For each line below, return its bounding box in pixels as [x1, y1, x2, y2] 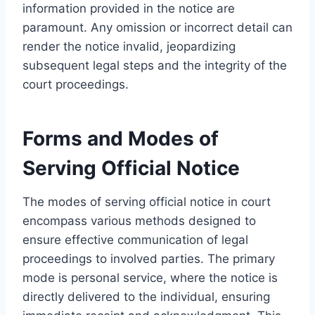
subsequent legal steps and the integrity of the [22, 58, 287, 72]
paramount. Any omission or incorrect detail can [22, 20, 292, 34]
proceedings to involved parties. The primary [22, 251, 275, 266]
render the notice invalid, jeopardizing [22, 39, 236, 53]
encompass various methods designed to [22, 213, 256, 228]
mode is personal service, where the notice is [22, 270, 278, 285]
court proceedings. [22, 77, 129, 91]
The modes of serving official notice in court [22, 194, 271, 209]
